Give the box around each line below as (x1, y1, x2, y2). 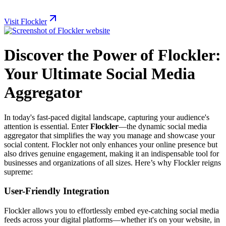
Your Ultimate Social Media (4, 65, 195, 83)
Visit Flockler (4, 17, 47, 26)
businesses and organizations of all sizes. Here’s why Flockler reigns (4, 158, 221, 167)
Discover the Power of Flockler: (4, 46, 221, 65)
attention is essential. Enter (4, 122, 90, 131)
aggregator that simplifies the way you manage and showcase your (4, 131, 215, 140)
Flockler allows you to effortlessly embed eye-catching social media (4, 206, 219, 215)
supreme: (4, 167, 33, 176)
